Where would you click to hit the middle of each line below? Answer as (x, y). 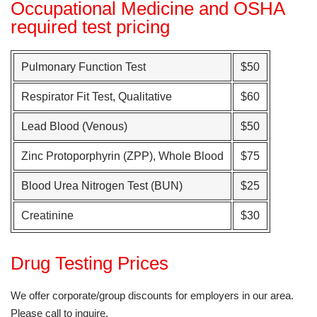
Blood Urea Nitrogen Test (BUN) (102, 186)
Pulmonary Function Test (83, 67)
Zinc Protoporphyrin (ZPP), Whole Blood (122, 156)
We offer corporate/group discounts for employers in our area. (152, 295)
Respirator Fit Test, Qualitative (97, 97)
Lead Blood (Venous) (74, 126)
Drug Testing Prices (90, 263)
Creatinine (47, 215)
